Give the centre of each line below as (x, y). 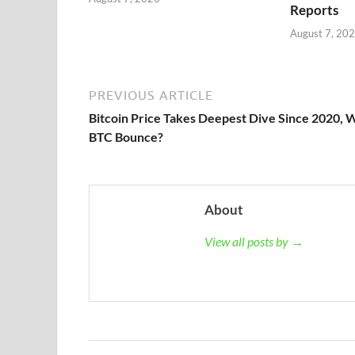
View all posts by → (254, 241)
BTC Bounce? (126, 136)
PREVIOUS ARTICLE (151, 95)
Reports (314, 10)
